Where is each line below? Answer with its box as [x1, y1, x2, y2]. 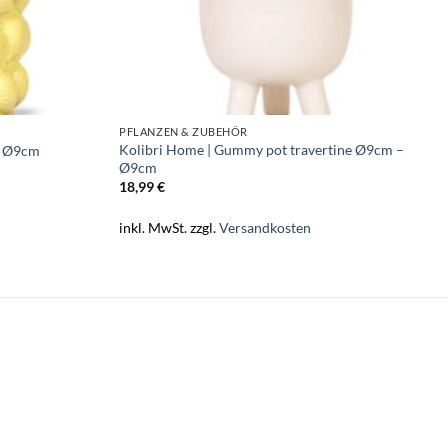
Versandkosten [219, 219, 312, 237]
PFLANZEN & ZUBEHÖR [119, 124, 249, 138]
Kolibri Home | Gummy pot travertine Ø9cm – [119, 140, 405, 158]
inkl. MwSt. [119, 219, 188, 237]
